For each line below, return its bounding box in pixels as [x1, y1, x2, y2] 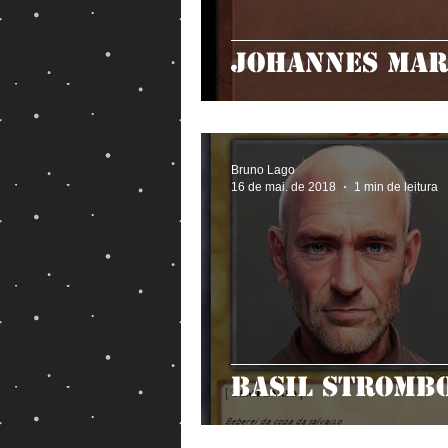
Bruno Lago [231, 163, 295, 177]
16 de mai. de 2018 [231, 179, 336, 194]
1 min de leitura [354, 179, 438, 194]
